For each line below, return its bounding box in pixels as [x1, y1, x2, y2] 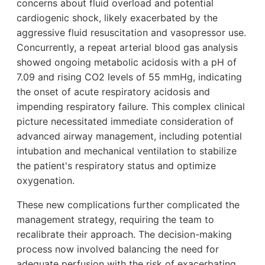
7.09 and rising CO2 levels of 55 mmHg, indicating [17, 71, 242, 83]
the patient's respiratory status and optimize [17, 160, 216, 172]
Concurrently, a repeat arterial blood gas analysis [17, 41, 238, 54]
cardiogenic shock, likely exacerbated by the [17, 12, 218, 24]
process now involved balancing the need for [17, 243, 219, 256]
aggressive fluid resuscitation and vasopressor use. [17, 27, 246, 39]
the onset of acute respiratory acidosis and [17, 86, 210, 98]
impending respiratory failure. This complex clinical [17, 101, 245, 113]
